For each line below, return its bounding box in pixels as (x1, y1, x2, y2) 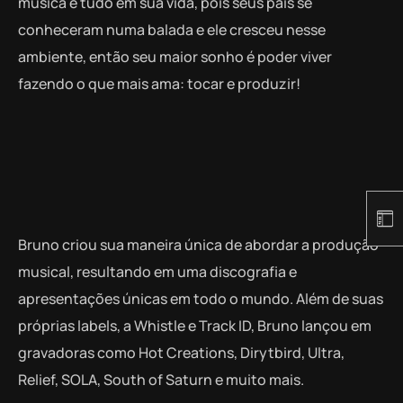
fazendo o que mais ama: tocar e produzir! (18, 73, 300, 94)
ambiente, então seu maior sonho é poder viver (18, 46, 332, 67)
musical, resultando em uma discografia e (18, 261, 297, 282)
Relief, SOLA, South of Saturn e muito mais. (18, 369, 307, 390)
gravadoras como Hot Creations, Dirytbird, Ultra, (18, 342, 345, 363)
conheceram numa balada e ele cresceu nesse (18, 19, 326, 40)
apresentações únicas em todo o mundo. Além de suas (18, 288, 383, 309)
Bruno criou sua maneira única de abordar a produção (18, 234, 379, 255)
